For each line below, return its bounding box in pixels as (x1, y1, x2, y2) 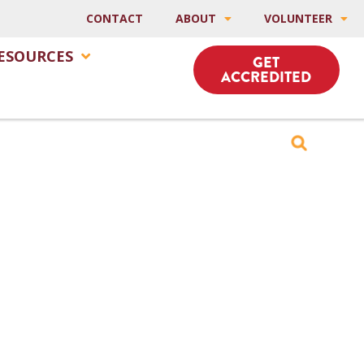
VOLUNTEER (264, 11, 332, 26)
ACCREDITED (221, 67, 312, 88)
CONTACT (86, 11, 143, 26)
